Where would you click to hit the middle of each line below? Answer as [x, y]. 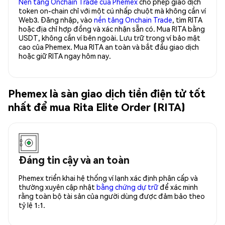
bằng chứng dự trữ [127, 187]
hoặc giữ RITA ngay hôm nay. [65, 55]
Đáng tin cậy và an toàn [74, 159]
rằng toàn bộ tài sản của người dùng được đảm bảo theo [112, 196]
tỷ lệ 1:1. [32, 205]
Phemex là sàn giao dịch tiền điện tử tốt [107, 93]
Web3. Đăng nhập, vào [56, 19]
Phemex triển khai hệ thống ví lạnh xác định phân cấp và [108, 178]
